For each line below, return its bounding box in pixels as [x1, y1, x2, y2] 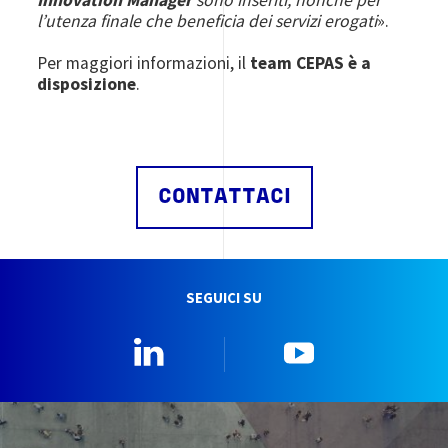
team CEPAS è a [250, 51, 372, 74]
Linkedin [179, 335, 242, 358]
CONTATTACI [157, 187, 291, 207]
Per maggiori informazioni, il [37, 51, 251, 74]
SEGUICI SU [186, 288, 262, 307]
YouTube [328, 335, 391, 358]
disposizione [37, 72, 137, 95]
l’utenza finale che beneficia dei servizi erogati [37, 9, 378, 32]
